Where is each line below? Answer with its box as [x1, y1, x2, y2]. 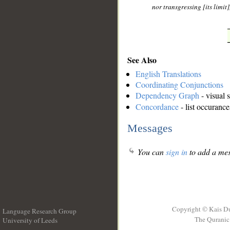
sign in [166, 146, 187, 158]
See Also [127, 53, 157, 66]
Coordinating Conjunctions [136, 79, 223, 90]
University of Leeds [3, 216, 57, 225]
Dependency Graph [136, 90, 199, 101]
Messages [127, 121, 172, 135]
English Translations [136, 68, 201, 80]
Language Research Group [3, 206, 76, 216]
